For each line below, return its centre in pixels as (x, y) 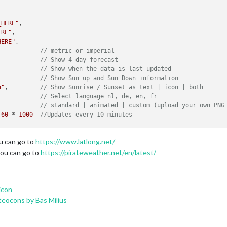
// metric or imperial (78, 51)
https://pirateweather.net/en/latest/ (98, 152)
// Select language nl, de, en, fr (99, 97)
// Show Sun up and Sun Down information (111, 78)
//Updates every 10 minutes (86, 115)
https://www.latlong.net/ (75, 141)
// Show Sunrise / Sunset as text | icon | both (122, 87)
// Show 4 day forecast (79, 60)
